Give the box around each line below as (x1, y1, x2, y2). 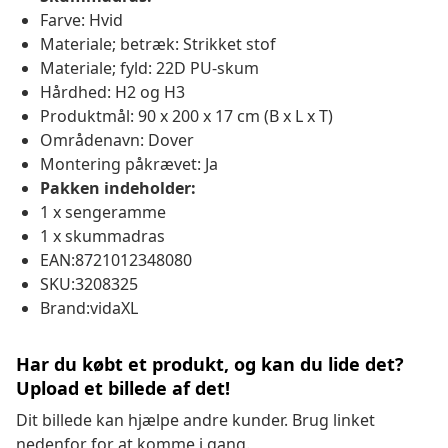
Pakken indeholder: (40, 177, 196, 200)
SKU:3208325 (40, 273, 138, 296)
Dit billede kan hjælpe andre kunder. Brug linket (16, 409, 375, 432)
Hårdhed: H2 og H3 (40, 81, 185, 104)
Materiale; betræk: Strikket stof (40, 33, 276, 56)
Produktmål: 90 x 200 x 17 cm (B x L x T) (40, 105, 333, 128)
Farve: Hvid (40, 9, 123, 32)
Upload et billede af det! (16, 376, 230, 401)
